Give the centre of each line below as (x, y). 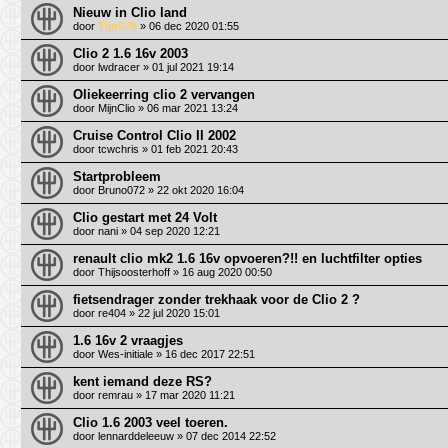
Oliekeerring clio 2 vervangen (164, 94)
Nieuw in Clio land (130, 12)
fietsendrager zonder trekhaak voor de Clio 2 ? (216, 299)
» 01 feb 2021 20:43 (188, 148)
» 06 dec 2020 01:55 (188, 25)
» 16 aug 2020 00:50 (221, 271)
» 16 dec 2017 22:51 (204, 353)
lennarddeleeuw (136, 435)
